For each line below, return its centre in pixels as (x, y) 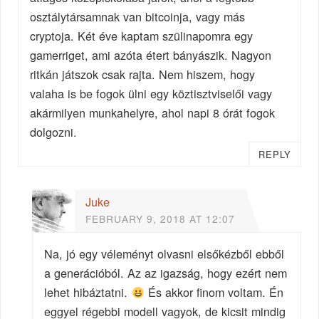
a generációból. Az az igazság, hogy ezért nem (166, 273)
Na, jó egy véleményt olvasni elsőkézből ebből (164, 254)
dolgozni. (54, 131)
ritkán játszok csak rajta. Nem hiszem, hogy (143, 74)
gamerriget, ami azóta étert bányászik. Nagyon (151, 54)
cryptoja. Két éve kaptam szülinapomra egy (142, 35)
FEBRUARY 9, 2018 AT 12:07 (161, 218)
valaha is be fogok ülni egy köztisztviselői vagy (151, 93)
